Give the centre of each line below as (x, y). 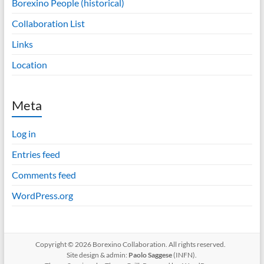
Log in (24, 133)
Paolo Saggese (151, 255)
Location (29, 65)
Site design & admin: (98, 255)
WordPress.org (42, 195)
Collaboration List (48, 23)
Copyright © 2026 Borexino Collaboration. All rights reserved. (132, 244)
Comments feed (44, 175)
